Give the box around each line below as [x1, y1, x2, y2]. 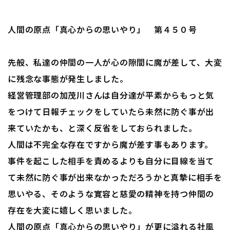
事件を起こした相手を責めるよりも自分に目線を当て [8, 155, 214, 167]
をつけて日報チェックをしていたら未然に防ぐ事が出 [8, 105, 214, 118]
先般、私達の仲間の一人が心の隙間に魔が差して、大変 [8, 56, 222, 68]
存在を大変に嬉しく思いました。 [8, 204, 137, 216]
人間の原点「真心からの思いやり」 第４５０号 [8, 23, 197, 35]
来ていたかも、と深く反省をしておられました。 [8, 122, 197, 134]
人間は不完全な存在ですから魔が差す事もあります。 [8, 138, 213, 150]
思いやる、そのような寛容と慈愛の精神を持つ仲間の [8, 187, 214, 200]
